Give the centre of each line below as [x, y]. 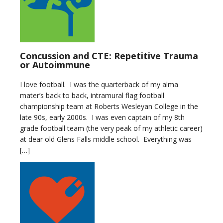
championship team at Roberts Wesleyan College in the [109, 106]
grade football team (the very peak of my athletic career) [111, 128]
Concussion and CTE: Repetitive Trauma [109, 56]
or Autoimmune [55, 65]
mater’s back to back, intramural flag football [92, 95]
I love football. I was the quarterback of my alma [99, 84]
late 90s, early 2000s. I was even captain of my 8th [102, 117]
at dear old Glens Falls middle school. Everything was [106, 139]
